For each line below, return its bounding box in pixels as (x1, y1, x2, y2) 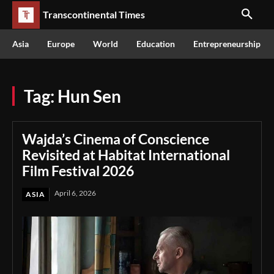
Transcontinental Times (43, 9, 145, 20)
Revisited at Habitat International (22, 146, 230, 163)
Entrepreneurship (193, 39, 261, 49)
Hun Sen (57, 86, 121, 106)
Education (136, 39, 175, 49)
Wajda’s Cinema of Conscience (22, 130, 209, 147)
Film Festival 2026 (22, 162, 134, 179)
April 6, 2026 (54, 188, 96, 198)
